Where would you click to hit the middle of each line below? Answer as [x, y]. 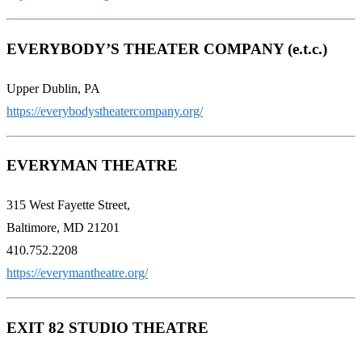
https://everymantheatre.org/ [77, 273]
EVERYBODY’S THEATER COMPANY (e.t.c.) [167, 48]
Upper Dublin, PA [53, 88]
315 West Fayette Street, [68, 205]
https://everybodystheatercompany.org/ [105, 111]
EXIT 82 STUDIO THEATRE [107, 327]
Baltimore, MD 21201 [63, 228]
